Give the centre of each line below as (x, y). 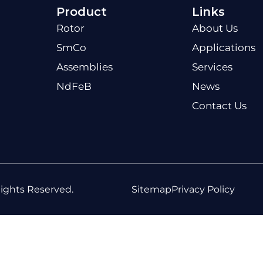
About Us (215, 28)
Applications (223, 48)
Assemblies (84, 67)
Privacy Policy (203, 189)
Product (81, 12)
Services (212, 67)
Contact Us (219, 106)
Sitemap (151, 189)
